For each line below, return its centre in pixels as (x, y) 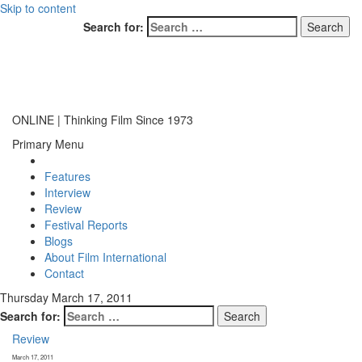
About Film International (105, 257)
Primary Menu (48, 144)
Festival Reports (86, 225)
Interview (67, 192)
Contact (64, 273)
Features (67, 176)
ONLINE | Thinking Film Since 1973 (103, 120)
